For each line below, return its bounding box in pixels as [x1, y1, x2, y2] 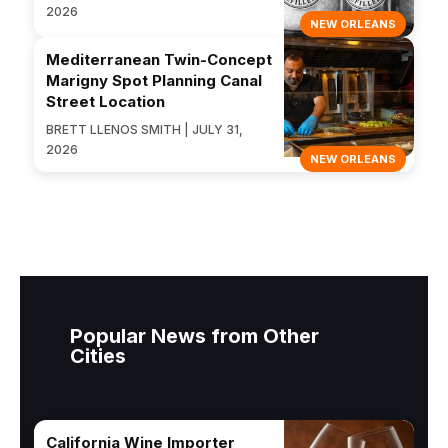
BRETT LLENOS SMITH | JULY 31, [46, 122, 243, 138]
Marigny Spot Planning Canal [46, 71, 262, 91]
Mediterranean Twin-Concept [46, 50, 272, 70]
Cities [70, 344, 126, 369]
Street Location [46, 92, 165, 112]
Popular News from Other [70, 324, 319, 349]
